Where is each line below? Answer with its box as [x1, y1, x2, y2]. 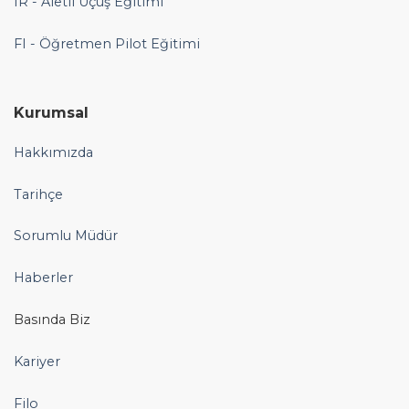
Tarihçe [14, 185, 63, 203]
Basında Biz [14, 311, 90, 329]
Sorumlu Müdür [14, 227, 118, 245]
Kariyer [14, 352, 60, 370]
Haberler [14, 269, 73, 287]
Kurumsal [14, 103, 89, 121]
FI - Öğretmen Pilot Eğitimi [14, 36, 200, 53]
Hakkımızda [14, 143, 93, 161]
